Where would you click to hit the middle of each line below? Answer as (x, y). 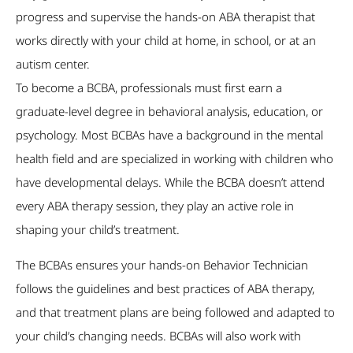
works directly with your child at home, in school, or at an (166, 40)
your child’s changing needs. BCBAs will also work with (158, 335)
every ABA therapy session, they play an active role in (155, 205)
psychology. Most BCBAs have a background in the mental (169, 134)
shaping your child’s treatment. (98, 229)
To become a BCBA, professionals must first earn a (149, 87)
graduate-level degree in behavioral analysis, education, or (169, 111)
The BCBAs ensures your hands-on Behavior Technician (162, 264)
